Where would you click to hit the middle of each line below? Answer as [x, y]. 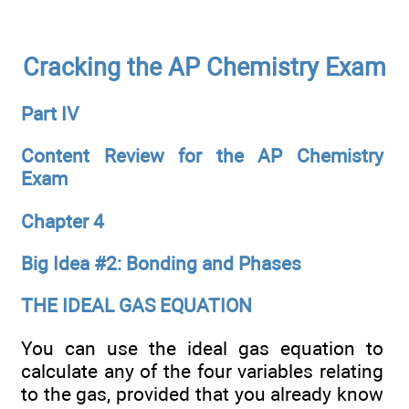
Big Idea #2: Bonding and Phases [161, 263]
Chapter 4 [63, 221]
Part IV [50, 113]
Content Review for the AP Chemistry [202, 156]
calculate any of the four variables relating [202, 371]
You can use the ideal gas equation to [202, 348]
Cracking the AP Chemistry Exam [204, 67]
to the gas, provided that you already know [202, 393]
